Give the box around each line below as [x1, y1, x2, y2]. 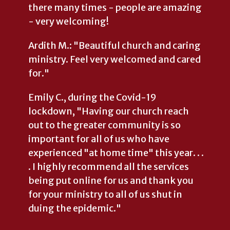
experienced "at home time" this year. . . [28, 146, 204, 159]
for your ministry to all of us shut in [28, 188, 182, 200]
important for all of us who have [28, 132, 169, 145]
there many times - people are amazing [28, 1, 202, 13]
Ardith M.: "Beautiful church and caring [28, 39, 201, 51]
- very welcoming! [28, 15, 109, 27]
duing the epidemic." [28, 202, 121, 214]
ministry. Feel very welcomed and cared [28, 53, 201, 65]
